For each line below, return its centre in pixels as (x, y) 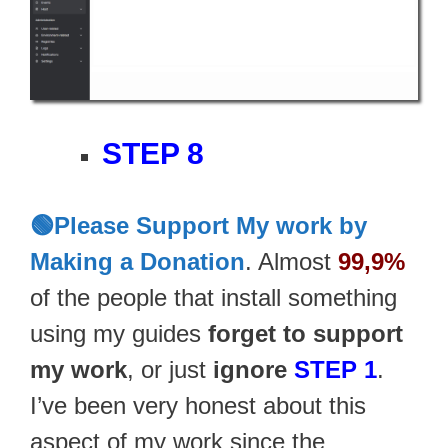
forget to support (305, 333)
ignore (253, 369)
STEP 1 (335, 369)
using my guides (119, 333)
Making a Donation (137, 261)
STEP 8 (153, 153)
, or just (170, 369)
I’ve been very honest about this (198, 405)
